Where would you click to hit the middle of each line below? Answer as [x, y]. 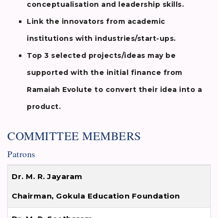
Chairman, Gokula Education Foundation [96, 196]
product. [44, 107]
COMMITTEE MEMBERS [74, 136]
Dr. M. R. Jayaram [47, 177]
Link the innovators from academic [96, 22]
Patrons [21, 154]
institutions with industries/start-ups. [101, 39]
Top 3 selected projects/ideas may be [101, 56]
